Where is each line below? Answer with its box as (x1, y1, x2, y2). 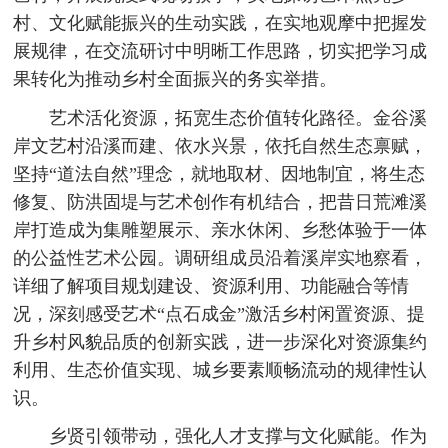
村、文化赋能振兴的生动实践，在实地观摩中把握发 (13, 13, 428, 34)
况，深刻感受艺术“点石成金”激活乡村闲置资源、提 (13, 303, 426, 324)
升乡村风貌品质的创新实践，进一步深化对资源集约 (13, 331, 428, 352)
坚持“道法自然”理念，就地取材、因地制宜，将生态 (13, 163, 426, 184)
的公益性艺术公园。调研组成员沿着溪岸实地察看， (13, 247, 428, 268)
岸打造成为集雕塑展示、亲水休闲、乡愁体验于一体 (13, 219, 428, 240)
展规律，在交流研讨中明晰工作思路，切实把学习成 (13, 41, 428, 62)
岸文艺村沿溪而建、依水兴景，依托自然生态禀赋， (13, 135, 428, 156)
